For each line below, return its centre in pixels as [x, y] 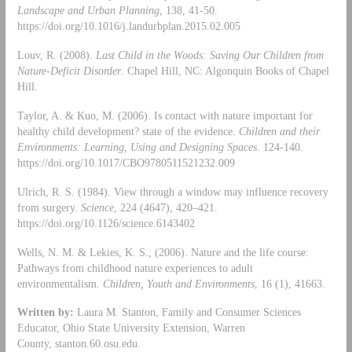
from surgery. [49, 207]
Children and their [279, 131]
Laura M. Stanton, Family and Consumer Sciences [187, 312]
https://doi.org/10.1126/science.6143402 [106, 223]
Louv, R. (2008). [56, 55]
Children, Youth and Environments [178, 283]
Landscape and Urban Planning [88, 11]
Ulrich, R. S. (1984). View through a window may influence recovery [172, 191]
